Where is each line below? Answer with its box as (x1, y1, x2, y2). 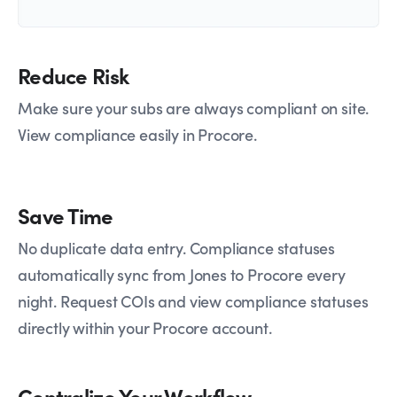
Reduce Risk (18, 59, 129, 90)
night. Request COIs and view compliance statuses (18, 290, 369, 313)
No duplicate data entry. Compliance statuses (18, 237, 336, 260)
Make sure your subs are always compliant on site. (18, 96, 370, 119)
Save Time (18, 200, 113, 230)
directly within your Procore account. (18, 316, 272, 339)
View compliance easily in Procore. (18, 122, 257, 145)
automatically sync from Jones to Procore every (18, 263, 346, 286)
